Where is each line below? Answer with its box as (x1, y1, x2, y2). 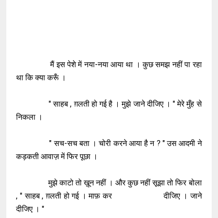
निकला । (16, 112, 45, 122)
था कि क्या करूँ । (16, 73, 69, 82)
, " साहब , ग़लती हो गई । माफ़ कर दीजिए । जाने (16, 191, 202, 200)
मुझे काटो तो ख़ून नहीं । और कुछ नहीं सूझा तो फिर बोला (16, 178, 202, 187)
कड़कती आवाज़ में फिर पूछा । (16, 152, 100, 161)
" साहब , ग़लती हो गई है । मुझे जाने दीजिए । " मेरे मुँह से (16, 99, 202, 109)
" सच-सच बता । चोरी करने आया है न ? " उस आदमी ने (16, 139, 202, 148)
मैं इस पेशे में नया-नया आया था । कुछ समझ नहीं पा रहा (16, 60, 202, 69)
